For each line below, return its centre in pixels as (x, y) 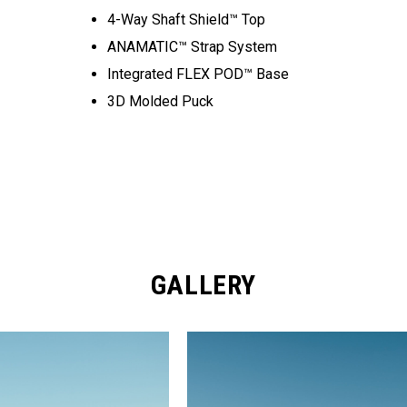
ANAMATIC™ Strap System (193, 47)
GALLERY (203, 285)
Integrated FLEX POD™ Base (199, 74)
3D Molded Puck (161, 101)
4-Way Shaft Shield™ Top (187, 20)
